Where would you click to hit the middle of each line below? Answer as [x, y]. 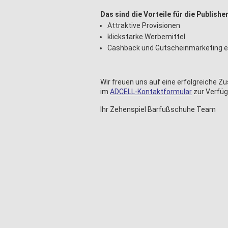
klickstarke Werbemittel [146, 37]
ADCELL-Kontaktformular [151, 92]
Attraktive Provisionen [144, 25]
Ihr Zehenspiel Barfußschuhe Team [158, 109]
